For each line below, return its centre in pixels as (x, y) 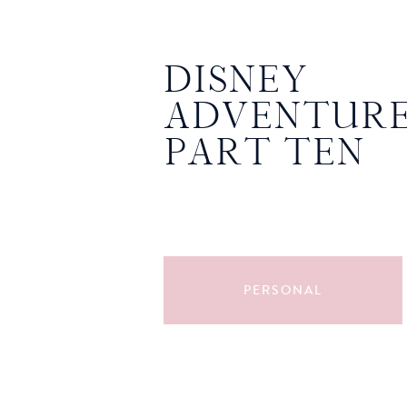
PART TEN (264, 151)
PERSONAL (283, 291)
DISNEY (236, 79)
